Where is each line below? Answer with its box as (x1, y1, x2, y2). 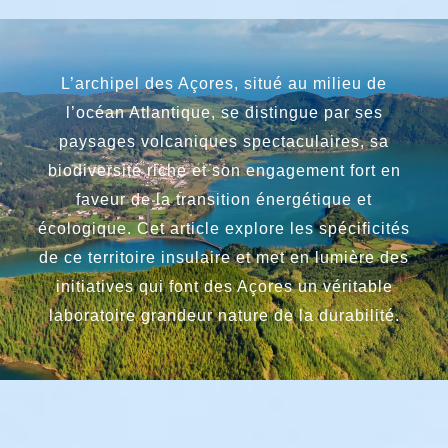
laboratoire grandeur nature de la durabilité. (48, 306, 400, 324)
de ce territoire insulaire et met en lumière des (39, 248, 409, 266)
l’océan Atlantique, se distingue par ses (65, 103, 383, 121)
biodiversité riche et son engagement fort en (47, 161, 401, 179)
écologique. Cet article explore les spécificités (38, 219, 410, 237)
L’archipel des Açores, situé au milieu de (61, 74, 387, 92)
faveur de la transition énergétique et (76, 190, 372, 208)
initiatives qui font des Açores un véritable (55, 277, 393, 295)
